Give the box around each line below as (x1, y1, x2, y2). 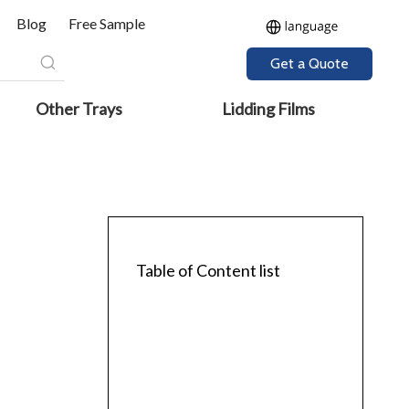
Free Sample (68, 15, 145, 32)
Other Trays (36, 99, 123, 119)
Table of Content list (136, 260, 280, 280)
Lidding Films (222, 99, 316, 119)
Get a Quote (270, 55, 349, 72)
